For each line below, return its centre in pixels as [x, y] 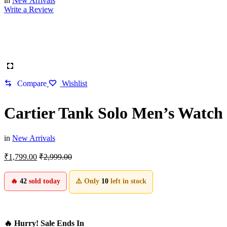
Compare [32, 83]
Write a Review [29, 9]
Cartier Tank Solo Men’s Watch [113, 113]
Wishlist [75, 83]
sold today [44, 181]
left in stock [127, 181]
